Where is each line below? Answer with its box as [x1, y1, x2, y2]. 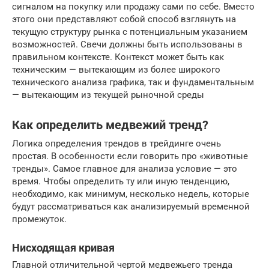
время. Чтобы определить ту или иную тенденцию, [12, 175, 229, 187]
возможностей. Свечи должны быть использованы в [12, 38, 243, 50]
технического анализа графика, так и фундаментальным [12, 76, 254, 88]
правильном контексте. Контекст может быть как [12, 51, 224, 62]
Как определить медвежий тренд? [12, 118, 208, 132]
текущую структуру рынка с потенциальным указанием [12, 26, 247, 37]
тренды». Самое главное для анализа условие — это [12, 163, 237, 174]
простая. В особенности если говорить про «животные [12, 150, 248, 162]
